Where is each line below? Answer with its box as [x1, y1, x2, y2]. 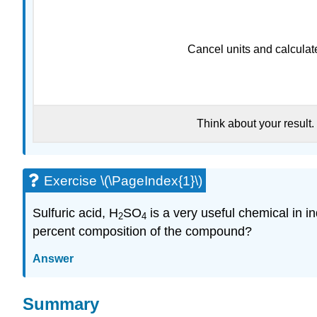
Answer [33, 253, 74, 265]
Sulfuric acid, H [33, 206, 118, 221]
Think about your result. [196, 117, 314, 130]
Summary [23, 294, 99, 314]
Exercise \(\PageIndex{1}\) [44, 173, 202, 189]
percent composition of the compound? [33, 224, 252, 239]
